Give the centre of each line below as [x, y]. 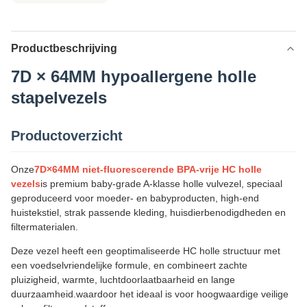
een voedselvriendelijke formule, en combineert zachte [129, 265]
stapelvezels [59, 98]
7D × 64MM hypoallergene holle [134, 76]
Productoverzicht [67, 136]
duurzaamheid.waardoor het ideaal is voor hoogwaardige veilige [150, 294]
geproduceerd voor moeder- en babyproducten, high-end [135, 198]
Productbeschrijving [64, 48]
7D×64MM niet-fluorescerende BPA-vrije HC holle [148, 169]
